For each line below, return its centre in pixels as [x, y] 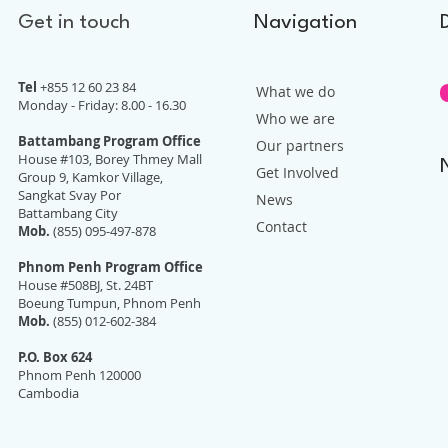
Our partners [300, 145]
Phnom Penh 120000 [79, 375]
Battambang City [72, 213]
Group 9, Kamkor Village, [90, 177]
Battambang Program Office [109, 141]
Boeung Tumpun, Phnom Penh [113, 303]
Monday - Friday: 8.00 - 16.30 [102, 105]
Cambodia [56, 393]
